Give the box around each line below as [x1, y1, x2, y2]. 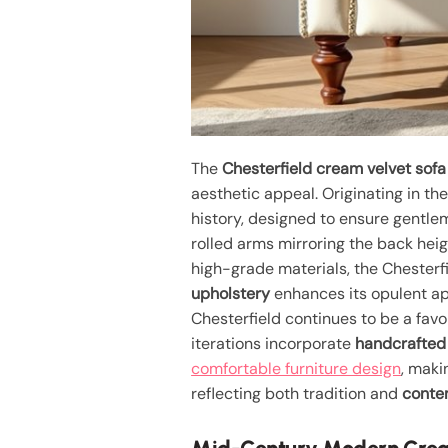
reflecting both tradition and [191, 383, 403, 405]
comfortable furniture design [191, 358, 402, 380]
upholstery [191, 283, 271, 305]
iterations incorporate [191, 333, 356, 355]
